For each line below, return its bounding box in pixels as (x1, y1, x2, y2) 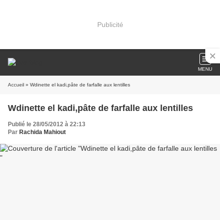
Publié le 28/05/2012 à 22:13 (8, 121, 85, 128)
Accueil (8, 82, 24, 87)
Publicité (97, 20, 123, 28)
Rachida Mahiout (19, 129, 66, 136)
